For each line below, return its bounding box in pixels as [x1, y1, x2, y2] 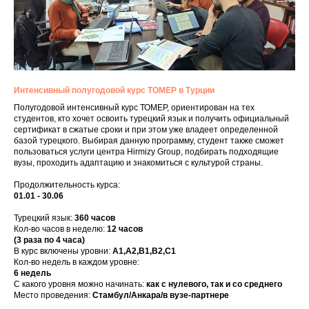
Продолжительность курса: [14, 179, 120, 190]
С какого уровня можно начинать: [14, 279, 146, 289]
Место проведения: [14, 290, 92, 300]
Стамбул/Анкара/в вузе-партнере [92, 290, 229, 300]
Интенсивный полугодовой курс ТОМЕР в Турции [14, 85, 215, 95]
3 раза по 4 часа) [17, 235, 85, 245]
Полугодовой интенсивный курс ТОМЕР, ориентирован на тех [14, 102, 255, 112]
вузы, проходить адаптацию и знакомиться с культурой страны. [14, 157, 263, 168]
